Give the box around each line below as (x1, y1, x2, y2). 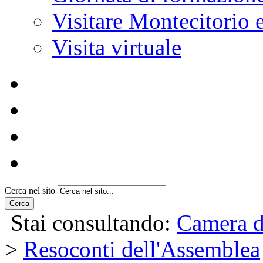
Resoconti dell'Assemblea (23, 236, 260, 262)
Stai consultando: (5, 210, 177, 235)
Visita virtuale (52, 34, 181, 60)
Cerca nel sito (5, 185, 55, 195)
